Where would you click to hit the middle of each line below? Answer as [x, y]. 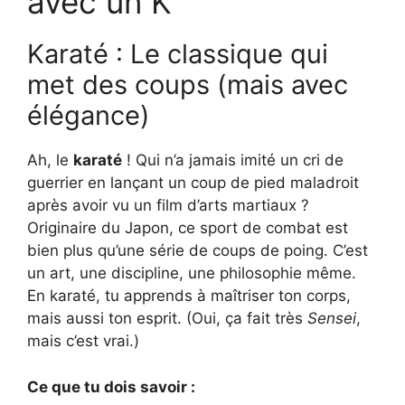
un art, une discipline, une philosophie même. [192, 273]
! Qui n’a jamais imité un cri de [233, 160]
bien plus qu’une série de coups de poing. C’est [198, 251]
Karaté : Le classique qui [178, 54]
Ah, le [50, 160]
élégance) [89, 116]
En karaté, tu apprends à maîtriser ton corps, [189, 296]
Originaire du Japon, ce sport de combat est [188, 228]
